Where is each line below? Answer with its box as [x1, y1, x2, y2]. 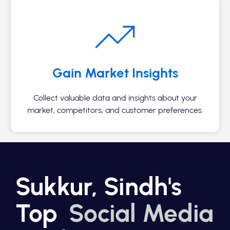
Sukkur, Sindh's [15, 171, 182, 201]
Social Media [69, 198, 214, 228]
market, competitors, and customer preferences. [27, 105, 203, 115]
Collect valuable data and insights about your [33, 92, 197, 103]
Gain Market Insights [52, 64, 178, 81]
